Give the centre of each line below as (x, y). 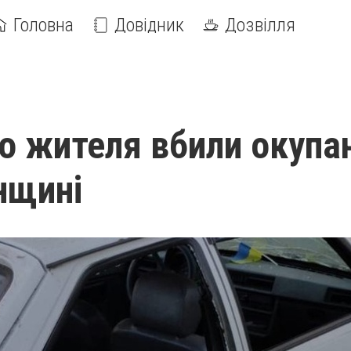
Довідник (149, 25)
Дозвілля (260, 25)
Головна (43, 25)
